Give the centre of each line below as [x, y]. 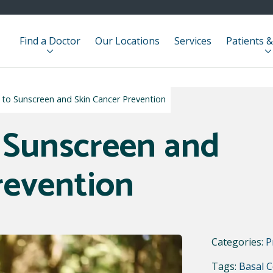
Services [193, 41]
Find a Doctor [50, 41]
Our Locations [128, 41]
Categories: [239, 242]
